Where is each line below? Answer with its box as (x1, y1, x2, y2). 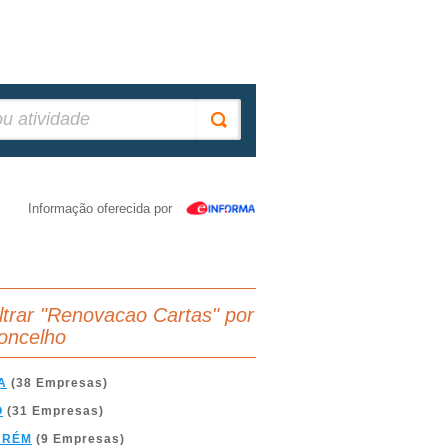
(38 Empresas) (7, 376, 108, 390)
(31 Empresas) (3, 404, 104, 418)
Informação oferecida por (28, 201, 172, 216)
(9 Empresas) (32, 432, 125, 446)
